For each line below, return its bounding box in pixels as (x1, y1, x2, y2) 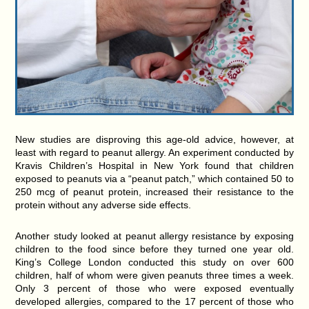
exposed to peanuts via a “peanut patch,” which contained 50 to (15, 172, 294, 184)
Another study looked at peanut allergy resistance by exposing (15, 230, 294, 241)
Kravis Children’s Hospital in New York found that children (15, 159, 294, 171)
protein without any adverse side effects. (15, 199, 192, 210)
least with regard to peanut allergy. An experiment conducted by (15, 146, 294, 158)
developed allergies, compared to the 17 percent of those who (15, 295, 294, 307)
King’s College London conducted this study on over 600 (15, 256, 294, 268)
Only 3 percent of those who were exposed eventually (15, 282, 294, 294)
